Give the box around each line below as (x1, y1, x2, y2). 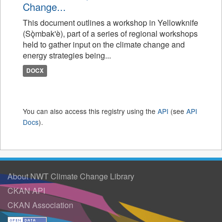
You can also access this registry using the (23, 106, 158, 116)
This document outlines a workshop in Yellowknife (23, 16, 198, 28)
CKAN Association (7, 199, 73, 211)
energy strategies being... (23, 49, 111, 61)
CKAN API (7, 184, 45, 196)
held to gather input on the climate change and (23, 38, 185, 50)
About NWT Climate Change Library (7, 170, 134, 182)
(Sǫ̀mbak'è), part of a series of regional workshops (23, 27, 198, 39)
